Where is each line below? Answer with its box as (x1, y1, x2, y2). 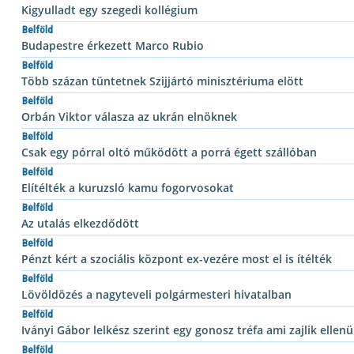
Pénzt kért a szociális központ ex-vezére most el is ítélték (21, 251, 332, 267)
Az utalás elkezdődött (21, 216, 139, 232)
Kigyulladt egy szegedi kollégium (21, 2, 198, 18)
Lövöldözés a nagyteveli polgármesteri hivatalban (21, 287, 292, 303)
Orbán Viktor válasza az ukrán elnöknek (21, 109, 237, 125)
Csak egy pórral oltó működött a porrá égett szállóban (21, 145, 317, 160)
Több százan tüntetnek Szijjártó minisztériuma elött (21, 73, 303, 89)
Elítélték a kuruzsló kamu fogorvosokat (21, 180, 234, 196)
